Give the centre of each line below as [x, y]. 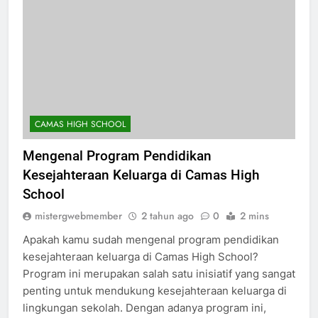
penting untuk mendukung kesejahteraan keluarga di [155, 304]
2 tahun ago [168, 229]
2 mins [254, 229]
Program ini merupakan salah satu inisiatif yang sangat [159, 287]
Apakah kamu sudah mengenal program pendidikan [151, 253]
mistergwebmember [78, 229]
